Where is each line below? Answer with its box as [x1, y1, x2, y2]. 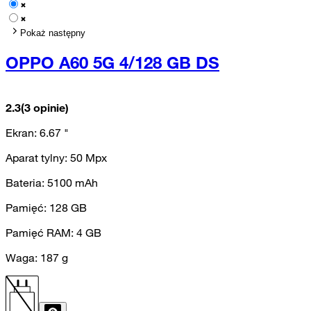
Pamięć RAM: [6, 226, 76, 240]
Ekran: [6, 126, 40, 140]
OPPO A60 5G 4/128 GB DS [6, 52, 219, 74]
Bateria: [6, 176, 47, 190]
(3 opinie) [21, 101, 69, 115]
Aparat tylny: [6, 151, 70, 165]
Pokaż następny [20, 27, 85, 38]
